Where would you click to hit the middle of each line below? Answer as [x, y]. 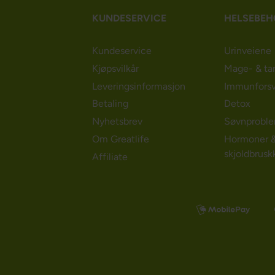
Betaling [110, 104]
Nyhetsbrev [118, 122]
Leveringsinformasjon [139, 86]
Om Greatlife [121, 139]
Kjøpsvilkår [116, 68]
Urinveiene [248, 50]
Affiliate [110, 157]
